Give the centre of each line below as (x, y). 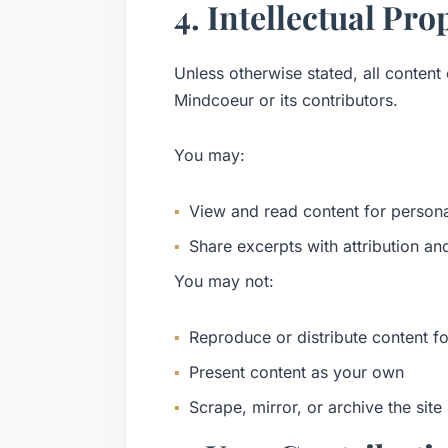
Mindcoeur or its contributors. (285, 99)
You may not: (223, 281)
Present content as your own (296, 371)
